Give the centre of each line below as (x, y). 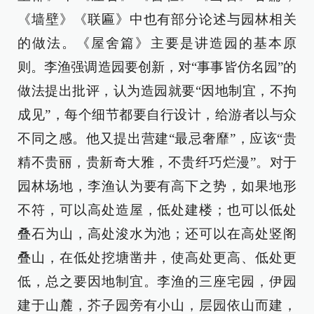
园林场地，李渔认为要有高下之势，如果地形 (157, 186)
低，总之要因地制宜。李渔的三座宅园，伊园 (157, 282)
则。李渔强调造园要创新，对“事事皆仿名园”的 (157, 67)
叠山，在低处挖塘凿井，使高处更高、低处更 (157, 258)
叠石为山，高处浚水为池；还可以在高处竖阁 (157, 234)
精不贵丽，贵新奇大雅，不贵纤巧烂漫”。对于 (157, 163)
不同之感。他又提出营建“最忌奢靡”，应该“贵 (157, 139)
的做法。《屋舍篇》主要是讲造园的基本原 (157, 43)
